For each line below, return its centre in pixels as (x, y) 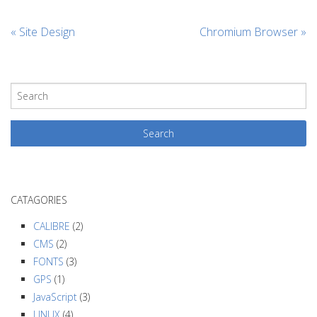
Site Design (46, 31)
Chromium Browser (250, 31)
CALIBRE (52, 226)
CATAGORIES (39, 200)
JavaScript (55, 296)
